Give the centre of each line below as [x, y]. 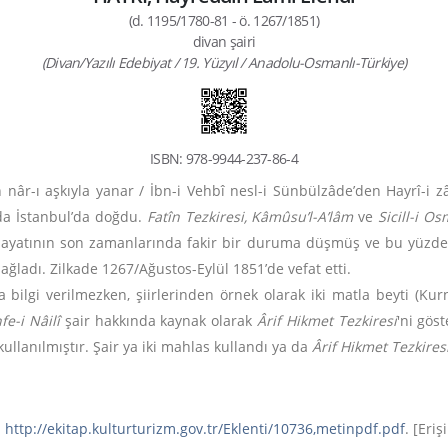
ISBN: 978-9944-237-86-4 [224, 158]
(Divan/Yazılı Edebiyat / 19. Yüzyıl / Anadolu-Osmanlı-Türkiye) [224, 62]
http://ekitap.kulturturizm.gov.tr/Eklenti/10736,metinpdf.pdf [205, 428]
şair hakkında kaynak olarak [158, 320]
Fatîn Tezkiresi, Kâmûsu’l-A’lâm [252, 216]
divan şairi [224, 41]
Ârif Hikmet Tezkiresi [326, 320]
